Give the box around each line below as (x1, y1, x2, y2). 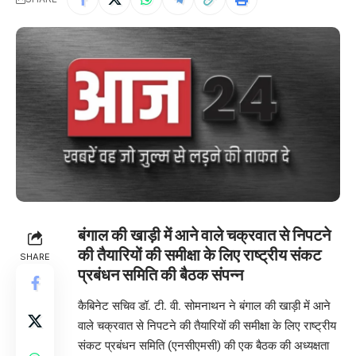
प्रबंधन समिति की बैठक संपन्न (78, 265, 243, 284)
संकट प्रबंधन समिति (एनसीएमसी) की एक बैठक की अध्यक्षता (78, 339, 329, 354)
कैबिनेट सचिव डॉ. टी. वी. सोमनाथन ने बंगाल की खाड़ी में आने (78, 299, 331, 314)
